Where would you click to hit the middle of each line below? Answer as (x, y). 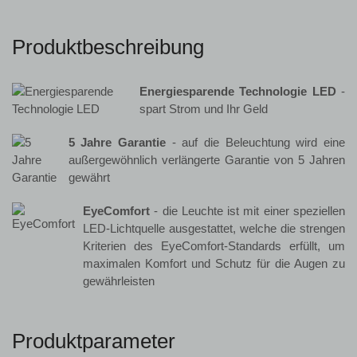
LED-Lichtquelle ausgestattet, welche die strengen (214, 228)
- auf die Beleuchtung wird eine (256, 142)
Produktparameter (94, 341)
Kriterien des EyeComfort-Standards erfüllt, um (214, 245)
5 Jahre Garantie (117, 142)
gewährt (89, 177)
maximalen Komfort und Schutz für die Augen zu (214, 263)
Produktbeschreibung (108, 47)
